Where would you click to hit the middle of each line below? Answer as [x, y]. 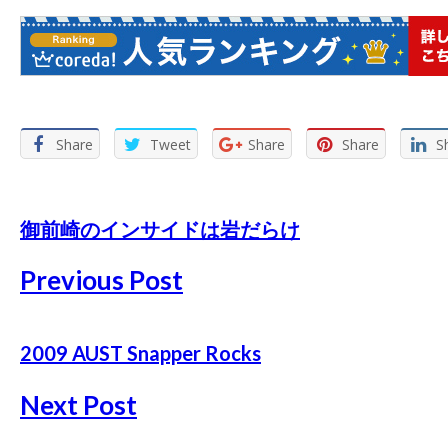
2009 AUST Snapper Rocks [140, 353]
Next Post [78, 404]
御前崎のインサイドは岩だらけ [160, 228]
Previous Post [101, 280]
